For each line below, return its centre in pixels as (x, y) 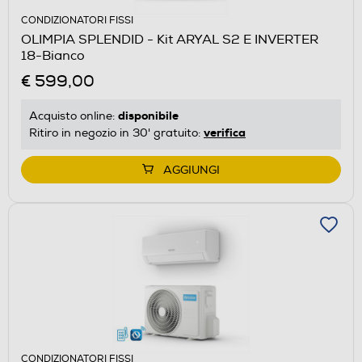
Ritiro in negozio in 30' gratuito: (116, 133)
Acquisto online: (74, 116)
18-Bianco (53, 55)
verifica (225, 132)
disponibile (148, 115)
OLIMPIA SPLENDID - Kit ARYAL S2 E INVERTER (170, 39)
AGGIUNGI (192, 170)
